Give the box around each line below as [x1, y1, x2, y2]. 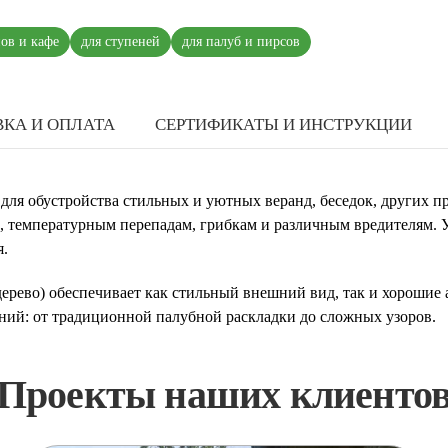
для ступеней [81, 34, 160, 49]
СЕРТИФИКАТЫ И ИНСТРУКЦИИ [155, 115, 412, 134]
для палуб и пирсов [182, 34, 300, 49]
